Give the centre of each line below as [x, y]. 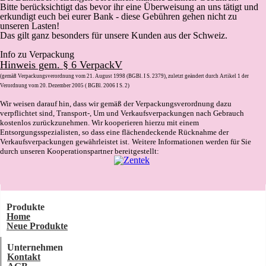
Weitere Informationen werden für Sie [191, 142]
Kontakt [24, 257]
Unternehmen [35, 247]
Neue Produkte [37, 226]
